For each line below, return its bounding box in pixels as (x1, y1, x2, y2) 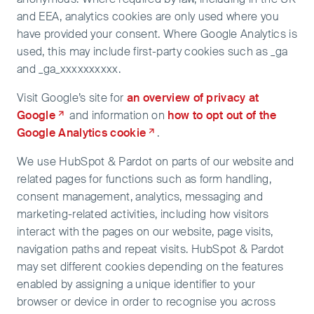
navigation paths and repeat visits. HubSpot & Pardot (17, 242, 285, 257)
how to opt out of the (168, 108, 277, 123)
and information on (66, 108, 168, 123)
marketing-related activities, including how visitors (17, 207, 269, 221)
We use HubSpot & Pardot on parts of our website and (17, 154, 294, 169)
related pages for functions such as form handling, (17, 172, 272, 186)
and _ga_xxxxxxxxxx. (17, 62, 121, 76)
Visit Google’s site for (17, 90, 127, 105)
